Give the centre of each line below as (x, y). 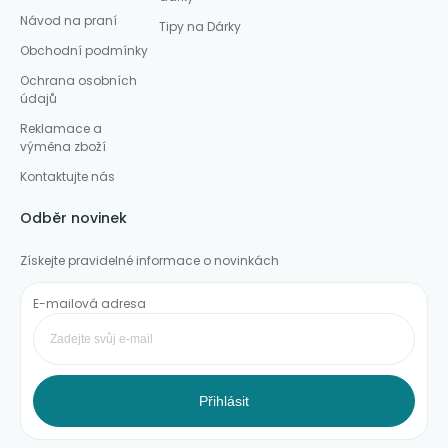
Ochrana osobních (78, 80)
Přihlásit (223, 400)
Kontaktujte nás (67, 176)
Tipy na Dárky (200, 26)
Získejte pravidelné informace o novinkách (149, 260)
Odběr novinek (73, 218)
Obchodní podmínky (84, 50)
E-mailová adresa (89, 303)
